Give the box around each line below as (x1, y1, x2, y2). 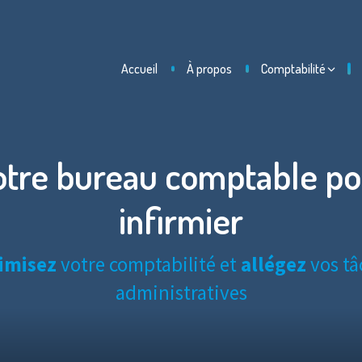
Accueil (121, 61, 158, 77)
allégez (241, 251, 306, 277)
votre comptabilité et (57, 251, 241, 277)
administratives (115, 280, 247, 305)
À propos (187, 61, 232, 77)
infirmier (119, 197, 243, 243)
